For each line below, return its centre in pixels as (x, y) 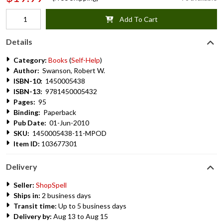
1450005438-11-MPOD (68, 133)
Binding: (27, 112)
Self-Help (86, 60)
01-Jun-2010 (68, 123)
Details (19, 42)
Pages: (24, 102)
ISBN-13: (28, 91)
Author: (26, 70)
